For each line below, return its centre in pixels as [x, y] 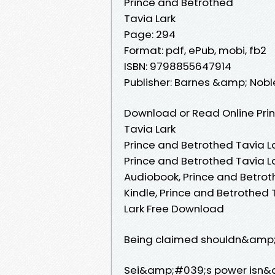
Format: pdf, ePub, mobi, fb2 [195, 50]
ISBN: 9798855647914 [178, 66]
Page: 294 [150, 34]
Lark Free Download [174, 208]
